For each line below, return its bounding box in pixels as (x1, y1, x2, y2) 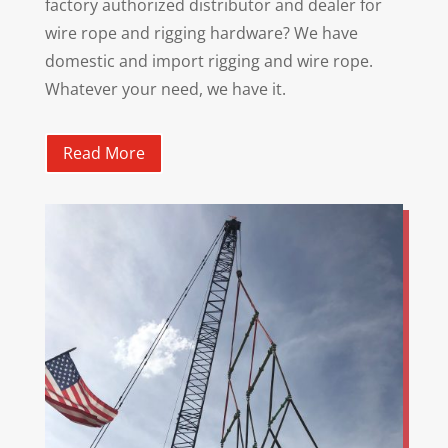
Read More (62, 142, 145, 165)
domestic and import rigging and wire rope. (44, 50, 373, 73)
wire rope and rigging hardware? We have (44, 22, 358, 45)
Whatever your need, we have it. (44, 78, 286, 101)
